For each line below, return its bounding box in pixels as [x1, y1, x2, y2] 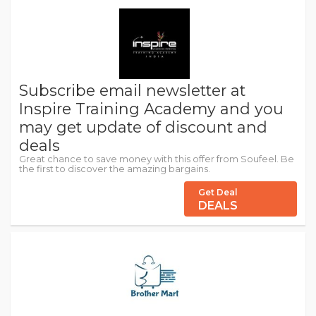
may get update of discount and [19, 118, 267, 136]
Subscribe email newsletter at [19, 81, 245, 99]
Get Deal [198, 187, 238, 197]
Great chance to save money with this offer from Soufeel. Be [19, 154, 294, 164]
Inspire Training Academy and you [19, 99, 284, 118]
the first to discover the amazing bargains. [19, 164, 210, 174]
